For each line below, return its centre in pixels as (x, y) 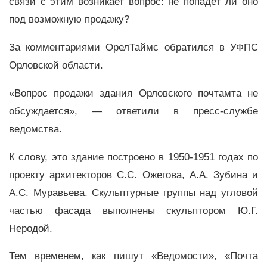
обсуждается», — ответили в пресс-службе (133, 111)
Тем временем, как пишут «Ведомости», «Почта (133, 256)
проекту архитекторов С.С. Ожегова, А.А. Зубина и (133, 175)
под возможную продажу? (69, 20)
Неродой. (31, 228)
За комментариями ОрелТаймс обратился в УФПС (133, 48)
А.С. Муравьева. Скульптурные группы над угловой (133, 193)
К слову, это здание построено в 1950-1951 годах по (133, 157)
